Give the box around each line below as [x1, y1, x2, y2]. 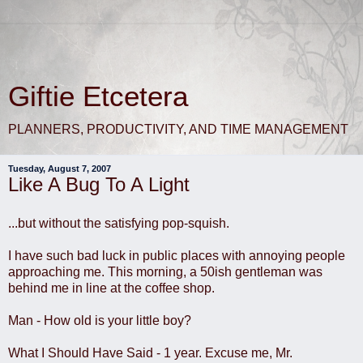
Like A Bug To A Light [8, 173, 190, 195]
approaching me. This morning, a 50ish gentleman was [8, 264, 322, 279]
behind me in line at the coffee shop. [8, 280, 215, 295]
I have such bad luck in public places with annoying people [8, 248, 345, 263]
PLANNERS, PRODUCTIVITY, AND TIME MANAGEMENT [8, 122, 348, 136]
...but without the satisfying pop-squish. [8, 216, 229, 230]
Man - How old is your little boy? [8, 313, 191, 327]
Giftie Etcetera [8, 81, 188, 112]
